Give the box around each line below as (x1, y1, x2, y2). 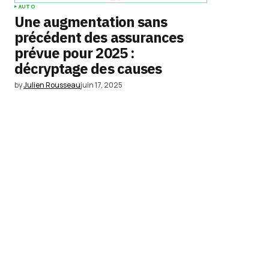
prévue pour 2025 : (14, 43, 134, 62)
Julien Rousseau (23, 80, 80, 90)
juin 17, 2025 (80, 80, 122, 90)
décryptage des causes (14, 59, 162, 78)
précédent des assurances (14, 28, 183, 47)
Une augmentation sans (14, 12, 167, 31)
